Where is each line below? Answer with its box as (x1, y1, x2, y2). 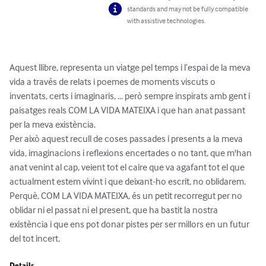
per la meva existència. (9, 118, 96, 131)
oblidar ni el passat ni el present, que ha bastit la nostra (9, 204, 220, 216)
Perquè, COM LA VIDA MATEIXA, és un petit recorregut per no (9, 189, 244, 202)
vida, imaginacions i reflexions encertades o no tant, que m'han (9, 147, 254, 159)
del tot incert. (9, 232, 60, 245)
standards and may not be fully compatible (127, 4, 249, 14)
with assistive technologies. (127, 16, 206, 26)
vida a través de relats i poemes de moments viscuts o (9, 75, 217, 88)
